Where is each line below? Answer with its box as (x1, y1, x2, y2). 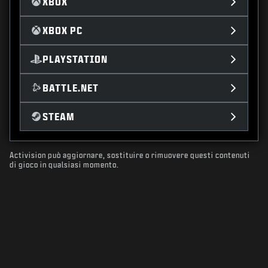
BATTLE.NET (42, 83, 99, 93)
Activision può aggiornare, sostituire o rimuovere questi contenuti (10, 151, 250, 160)
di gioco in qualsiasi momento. (10, 161, 119, 169)
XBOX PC (42, 25, 83, 36)
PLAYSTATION (42, 54, 108, 65)
